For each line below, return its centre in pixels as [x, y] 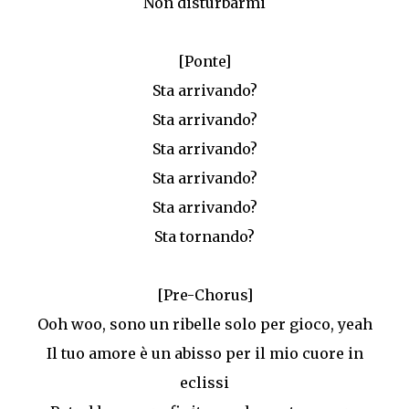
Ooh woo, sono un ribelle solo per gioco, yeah [204, 324]
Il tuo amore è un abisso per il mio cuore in [204, 353]
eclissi [204, 383]
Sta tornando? [204, 236]
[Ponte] [204, 61]
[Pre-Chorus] [204, 295]
